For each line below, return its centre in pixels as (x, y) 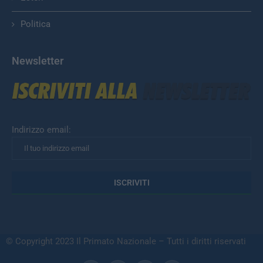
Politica (36, 24)
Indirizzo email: (41, 130)
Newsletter (38, 61)
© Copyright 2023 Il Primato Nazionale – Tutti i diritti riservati (126, 242)
